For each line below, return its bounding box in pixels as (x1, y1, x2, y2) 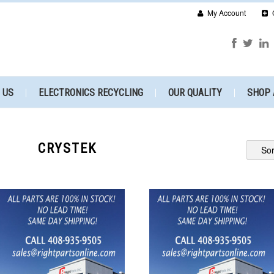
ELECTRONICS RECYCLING (39, 87, 143, 98)
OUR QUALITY (168, 87, 222, 98)
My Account (206, 7, 246, 18)
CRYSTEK (38, 141, 97, 156)
